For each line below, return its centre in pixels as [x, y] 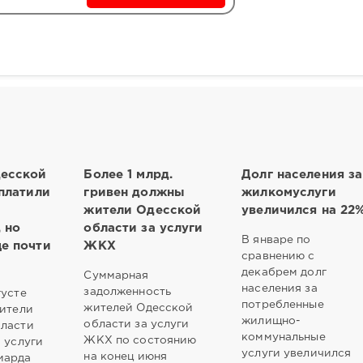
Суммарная [116, 275]
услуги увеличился [297, 353]
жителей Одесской [139, 307]
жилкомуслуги [289, 192]
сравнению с [278, 256]
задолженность [128, 291]
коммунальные [284, 337]
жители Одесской [143, 210]
